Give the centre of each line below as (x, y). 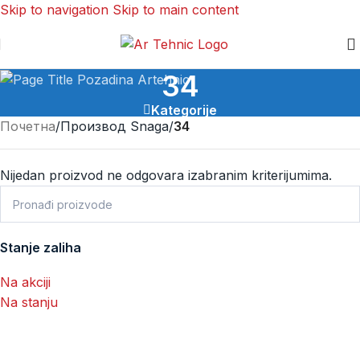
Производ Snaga (115, 126)
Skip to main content (176, 10)
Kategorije (184, 110)
